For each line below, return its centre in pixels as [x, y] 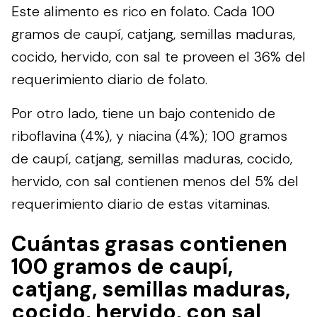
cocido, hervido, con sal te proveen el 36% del [158, 56]
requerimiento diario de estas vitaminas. [140, 203]
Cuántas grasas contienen [149, 243]
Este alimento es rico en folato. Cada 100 [143, 11]
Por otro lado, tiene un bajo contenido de [143, 113]
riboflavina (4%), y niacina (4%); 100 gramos [149, 136]
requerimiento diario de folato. [109, 79]
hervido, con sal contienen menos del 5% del [155, 181]
